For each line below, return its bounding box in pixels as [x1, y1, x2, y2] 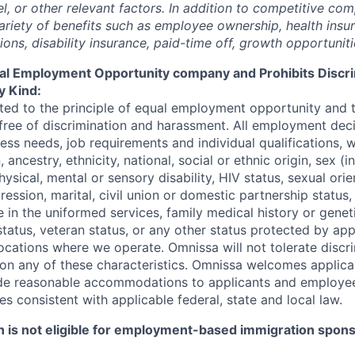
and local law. [261, 292, 342, 307]
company [173, 65, 230, 81]
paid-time [154, 35, 212, 51]
